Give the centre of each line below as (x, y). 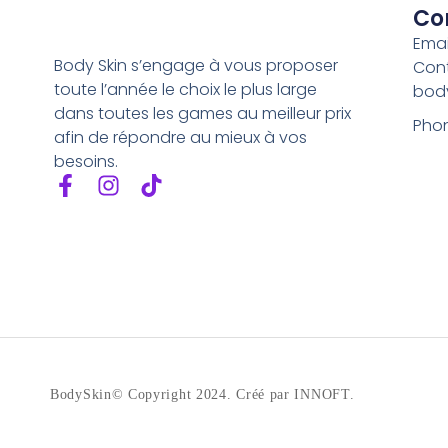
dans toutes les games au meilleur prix (202, 113)
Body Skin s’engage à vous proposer (195, 65)
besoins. (85, 161)
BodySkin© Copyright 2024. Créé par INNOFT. (202, 395)
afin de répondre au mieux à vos (180, 137)
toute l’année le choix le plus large (185, 89)
